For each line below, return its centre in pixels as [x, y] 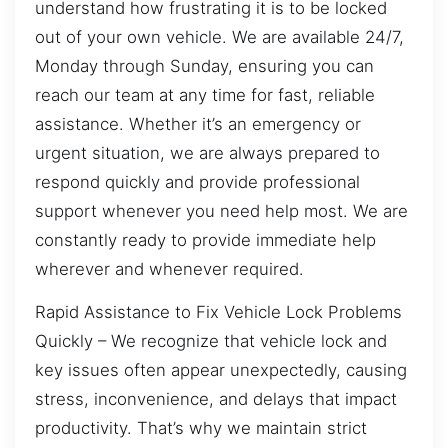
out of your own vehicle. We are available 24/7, [219, 36]
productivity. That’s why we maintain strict [201, 428]
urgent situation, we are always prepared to [207, 152]
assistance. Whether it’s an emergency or [198, 123]
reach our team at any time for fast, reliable [205, 94]
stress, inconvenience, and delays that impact [216, 399]
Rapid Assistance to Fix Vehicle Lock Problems [218, 312]
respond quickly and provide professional [197, 181]
